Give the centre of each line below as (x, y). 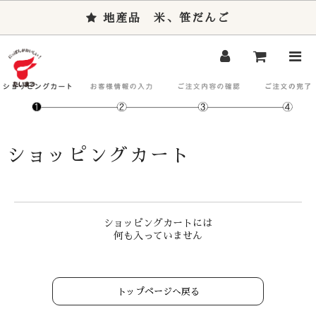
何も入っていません (158, 236)
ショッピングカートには (158, 223)
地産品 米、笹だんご (164, 18)
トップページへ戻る (158, 292)
